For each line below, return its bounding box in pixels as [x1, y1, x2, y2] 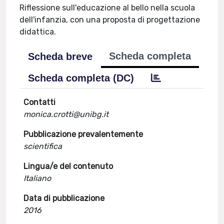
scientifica [23, 141, 62, 151]
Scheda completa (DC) [28, 72, 134, 83]
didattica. [19, 27, 56, 36]
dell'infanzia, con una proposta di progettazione [19, 15, 200, 24]
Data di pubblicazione [23, 193, 105, 203]
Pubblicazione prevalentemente [23, 129, 143, 139]
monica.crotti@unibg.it [23, 109, 109, 119]
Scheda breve [28, 51, 93, 62]
